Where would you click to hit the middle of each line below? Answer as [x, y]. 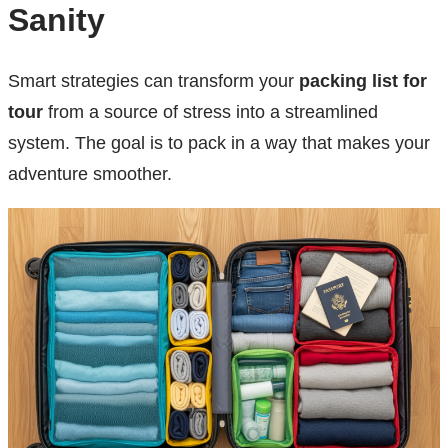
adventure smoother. [90, 174]
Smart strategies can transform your [153, 81]
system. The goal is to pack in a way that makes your [219, 143]
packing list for [363, 81]
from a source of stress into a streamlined [210, 112]
